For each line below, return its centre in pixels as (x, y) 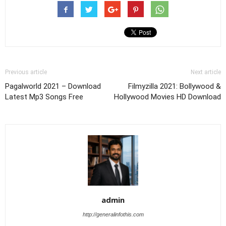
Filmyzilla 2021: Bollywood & (175, 86)
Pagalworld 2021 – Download (53, 86)
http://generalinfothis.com (113, 214)
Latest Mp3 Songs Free (44, 97)
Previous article (26, 72)
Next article (206, 72)
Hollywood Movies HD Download (167, 97)
